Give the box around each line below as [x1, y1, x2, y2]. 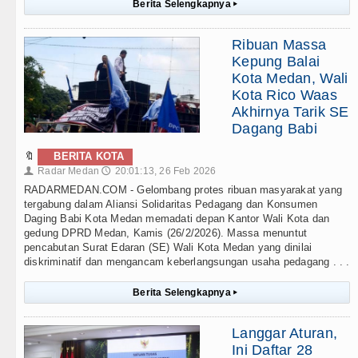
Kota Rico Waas [232, 87, 337, 104]
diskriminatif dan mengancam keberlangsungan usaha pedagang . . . [24, 256, 350, 268]
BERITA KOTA [54, 150, 125, 163]
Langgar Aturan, [232, 325, 338, 342]
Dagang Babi [232, 121, 317, 137]
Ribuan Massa [232, 37, 327, 54]
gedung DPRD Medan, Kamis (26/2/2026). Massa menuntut [24, 227, 308, 240]
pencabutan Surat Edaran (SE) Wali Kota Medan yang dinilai [24, 241, 312, 254]
